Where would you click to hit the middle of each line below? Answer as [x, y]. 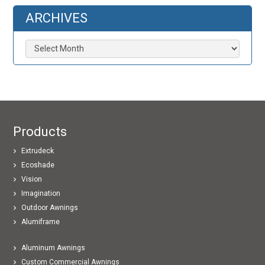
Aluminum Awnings [54, 248]
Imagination [41, 193]
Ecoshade [38, 165]
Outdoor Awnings [50, 207]
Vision [32, 179]
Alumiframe [41, 222]
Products [40, 131]
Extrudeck [38, 151]
